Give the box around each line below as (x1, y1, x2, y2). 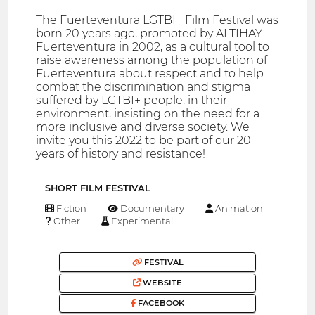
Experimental (109, 215, 174, 227)
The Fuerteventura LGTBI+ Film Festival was (36, 13, 279, 27)
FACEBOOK (136, 298, 184, 309)
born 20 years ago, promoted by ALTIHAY (36, 26, 263, 40)
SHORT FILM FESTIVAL (45, 182, 150, 193)
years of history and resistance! (36, 146, 206, 160)
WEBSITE (141, 278, 182, 288)
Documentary (118, 202, 185, 214)
